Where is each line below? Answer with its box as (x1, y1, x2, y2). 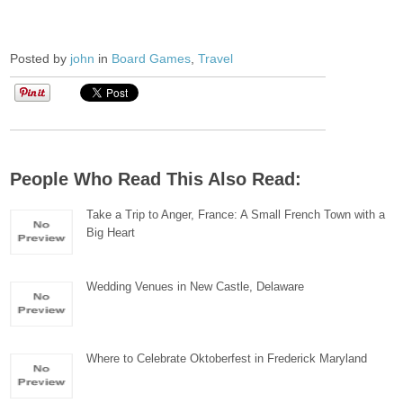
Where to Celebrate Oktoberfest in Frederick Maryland (86, 352, 368, 365)
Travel (198, 51, 234, 66)
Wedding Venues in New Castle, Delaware (86, 280, 305, 293)
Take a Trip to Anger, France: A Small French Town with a (86, 208, 386, 221)
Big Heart (86, 226, 136, 239)
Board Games (112, 51, 192, 66)
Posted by (10, 51, 71, 66)
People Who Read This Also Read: (10, 169, 302, 189)
